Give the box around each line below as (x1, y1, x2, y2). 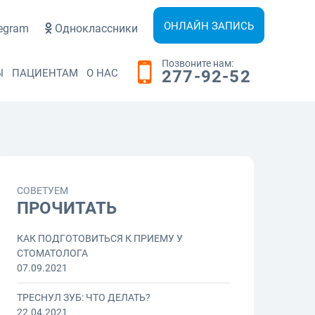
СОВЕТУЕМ (17, 185, 68, 197)
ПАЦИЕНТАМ (11, 67, 78, 79)
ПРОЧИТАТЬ (17, 198, 117, 219)
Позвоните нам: (162, 58, 233, 69)
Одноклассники (55, 21, 138, 35)
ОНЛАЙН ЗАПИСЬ (164, 20, 254, 32)
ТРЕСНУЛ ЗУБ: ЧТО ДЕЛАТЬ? (17, 292, 150, 304)
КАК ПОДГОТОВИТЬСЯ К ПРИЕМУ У (17, 233, 183, 245)
